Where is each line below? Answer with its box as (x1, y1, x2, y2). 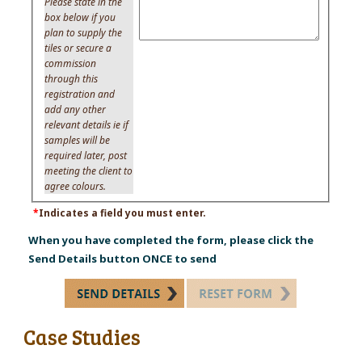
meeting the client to (44, 163, 133, 178)
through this (44, 71, 99, 86)
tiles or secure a (44, 40, 112, 55)
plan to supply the (44, 25, 123, 40)
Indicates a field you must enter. (39, 205, 207, 220)
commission (44, 56, 97, 70)
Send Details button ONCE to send (28, 250, 217, 266)
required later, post (44, 148, 128, 162)
